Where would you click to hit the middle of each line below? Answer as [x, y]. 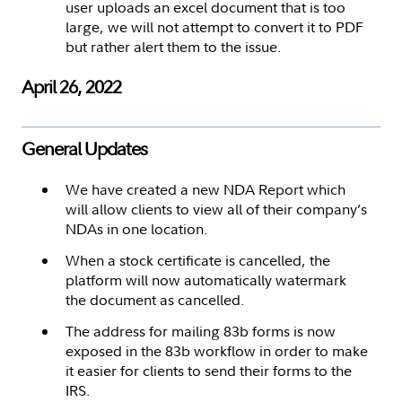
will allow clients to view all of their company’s [216, 209]
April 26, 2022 [71, 86]
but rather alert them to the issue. [174, 46]
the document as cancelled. [155, 299]
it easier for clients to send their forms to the [209, 370]
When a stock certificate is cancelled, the [198, 260]
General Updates [84, 148]
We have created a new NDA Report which [205, 189]
